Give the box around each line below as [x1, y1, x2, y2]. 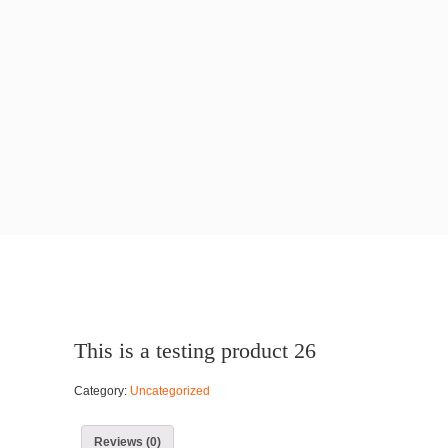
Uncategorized [130, 384, 210, 398]
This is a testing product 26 [74, 338, 316, 363]
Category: [74, 384, 130, 398]
